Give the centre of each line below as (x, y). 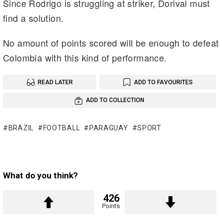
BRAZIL (21, 128)
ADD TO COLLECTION (115, 100)
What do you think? (40, 176)
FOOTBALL (61, 128)
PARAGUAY (109, 128)
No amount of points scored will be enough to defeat (111, 42)
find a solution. (33, 18)
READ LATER (55, 82)
